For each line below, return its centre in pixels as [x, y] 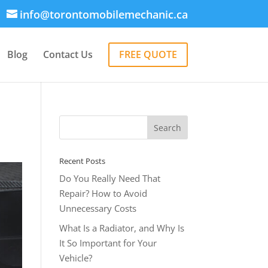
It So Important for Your [108, 243]
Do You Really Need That [109, 178]
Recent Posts [82, 161]
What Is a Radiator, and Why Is [121, 228]
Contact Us [68, 54]
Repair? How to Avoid [103, 193]
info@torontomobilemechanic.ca [103, 14]
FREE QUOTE [148, 54]
